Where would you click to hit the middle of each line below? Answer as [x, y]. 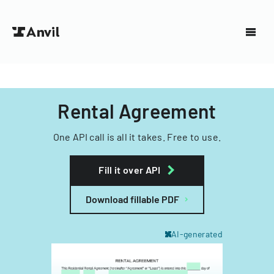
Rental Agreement [137, 111]
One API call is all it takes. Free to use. [137, 137]
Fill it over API [130, 170]
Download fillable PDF [132, 199]
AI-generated [197, 234]
